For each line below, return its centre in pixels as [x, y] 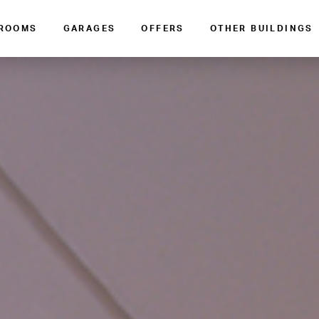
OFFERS [163, 28]
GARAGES [89, 28]
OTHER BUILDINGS [261, 28]
